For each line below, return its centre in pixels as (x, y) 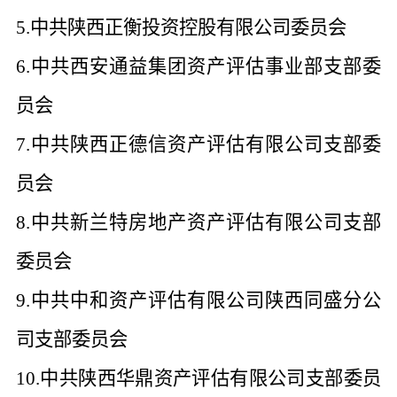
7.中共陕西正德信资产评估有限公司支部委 (198, 144)
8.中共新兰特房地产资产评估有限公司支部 (198, 222)
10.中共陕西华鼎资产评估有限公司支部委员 (198, 378)
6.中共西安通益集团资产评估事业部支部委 (198, 66)
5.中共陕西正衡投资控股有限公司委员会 (181, 27)
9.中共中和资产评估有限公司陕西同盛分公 (198, 300)
